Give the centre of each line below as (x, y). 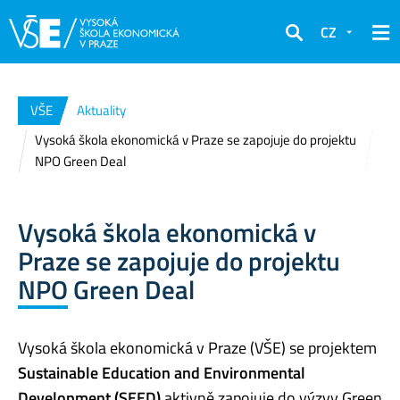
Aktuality (101, 110)
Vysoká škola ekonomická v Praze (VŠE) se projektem (197, 347)
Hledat (306, 44)
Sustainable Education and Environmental (162, 372)
